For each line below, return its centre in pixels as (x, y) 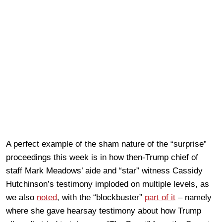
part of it (160, 197)
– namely (194, 197)
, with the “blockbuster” (101, 197)
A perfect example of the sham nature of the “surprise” (106, 144)
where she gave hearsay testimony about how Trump (104, 211)
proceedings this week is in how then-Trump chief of (102, 157)
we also (21, 197)
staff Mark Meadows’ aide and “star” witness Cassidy (104, 170)
